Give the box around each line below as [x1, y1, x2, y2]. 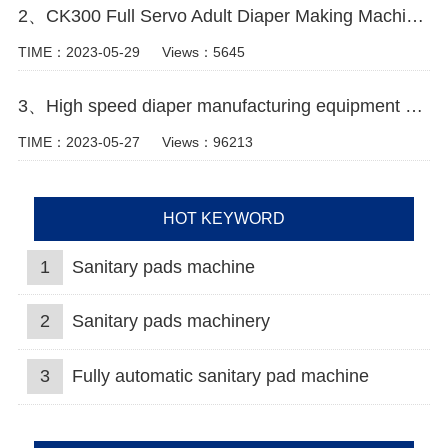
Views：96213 [161, 133, 253, 150]
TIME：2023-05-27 [17, 133, 140, 150]
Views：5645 [161, 44, 245, 61]
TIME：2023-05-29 [17, 44, 140, 61]
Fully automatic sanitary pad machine [71, 366, 369, 387]
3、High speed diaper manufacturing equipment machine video [404, 96, 423, 117]
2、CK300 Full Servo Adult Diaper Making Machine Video [405, 6, 424, 27]
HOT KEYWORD [162, 209, 285, 227]
